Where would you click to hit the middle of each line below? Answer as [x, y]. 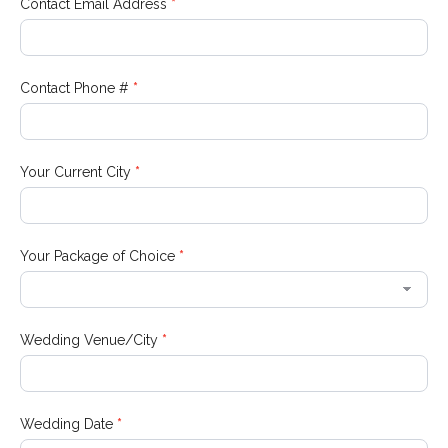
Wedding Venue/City [91, 340]
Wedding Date [68, 424]
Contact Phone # [76, 88]
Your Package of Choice [99, 256]
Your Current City [77, 172]
